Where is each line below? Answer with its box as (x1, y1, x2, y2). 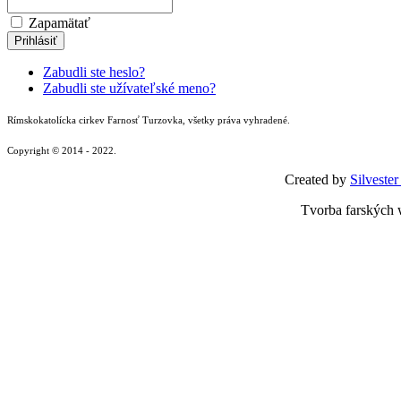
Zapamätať (25, 15, 90, 31)
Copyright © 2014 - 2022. (7, 145, 116, 157)
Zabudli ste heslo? (43, 64, 145, 81)
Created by (285, 172, 350, 188)
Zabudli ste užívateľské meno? (43, 81, 216, 97)
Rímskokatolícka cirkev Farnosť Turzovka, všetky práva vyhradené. (7, 115, 290, 126)
